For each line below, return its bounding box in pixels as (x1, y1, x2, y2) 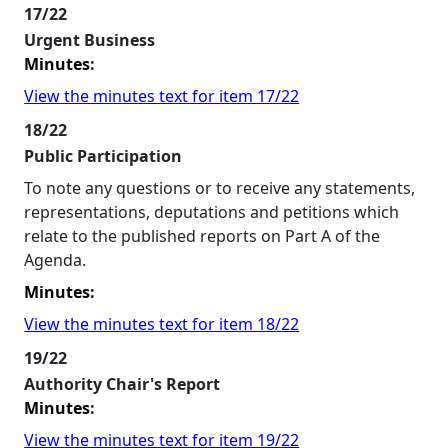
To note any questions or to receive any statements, (24, 177, 416, 199)
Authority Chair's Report (24, 373, 221, 395)
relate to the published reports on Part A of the (24, 225, 381, 247)
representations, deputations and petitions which (24, 201, 400, 223)
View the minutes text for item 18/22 (24, 313, 300, 335)
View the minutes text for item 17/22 (24, 85, 300, 107)
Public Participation (24, 145, 183, 167)
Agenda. (24, 249, 87, 271)
